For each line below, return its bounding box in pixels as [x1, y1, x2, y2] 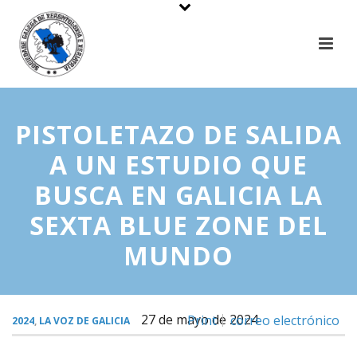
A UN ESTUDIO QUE [49, 147, 308, 182]
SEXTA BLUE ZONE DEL [29, 208, 328, 242]
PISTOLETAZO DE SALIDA [15, 117, 342, 151]
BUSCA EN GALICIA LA [34, 178, 323, 212]
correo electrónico [230, 312, 339, 329]
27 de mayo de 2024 [141, 311, 258, 328]
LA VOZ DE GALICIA [39, 314, 130, 328]
